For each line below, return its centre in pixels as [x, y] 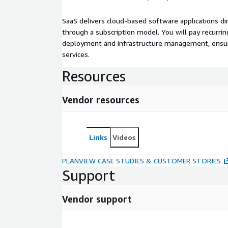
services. [76, 54]
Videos [124, 137]
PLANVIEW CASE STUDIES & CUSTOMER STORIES [141, 160]
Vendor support [97, 199]
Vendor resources [101, 99]
